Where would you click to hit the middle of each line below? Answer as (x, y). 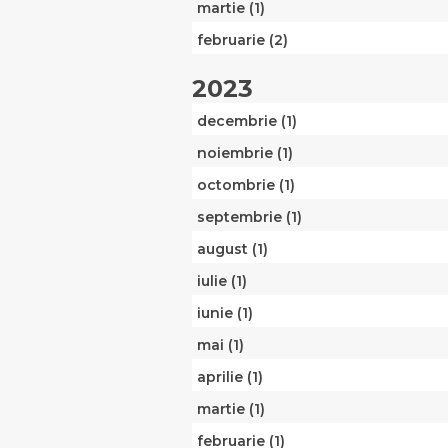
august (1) (232, 249)
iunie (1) (225, 313)
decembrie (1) (247, 121)
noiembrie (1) (245, 153)
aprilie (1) (230, 377)
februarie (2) (242, 40)
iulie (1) (222, 281)
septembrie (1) (249, 217)
